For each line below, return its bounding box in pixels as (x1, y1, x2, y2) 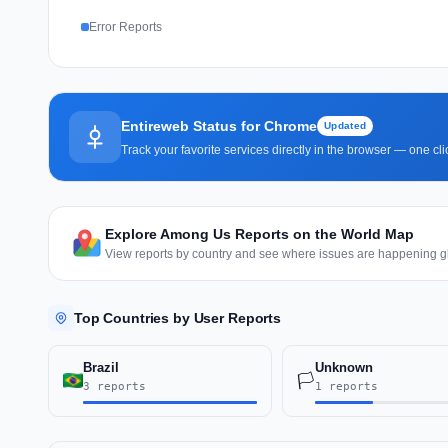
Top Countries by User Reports (74, 309, 281, 326)
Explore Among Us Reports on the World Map (105, 225, 414, 242)
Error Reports (89, 19, 162, 34)
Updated (324, 119, 367, 131)
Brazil (83, 359, 119, 375)
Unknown (314, 359, 373, 375)
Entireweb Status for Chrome (121, 117, 317, 134)
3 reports (83, 379, 146, 393)
